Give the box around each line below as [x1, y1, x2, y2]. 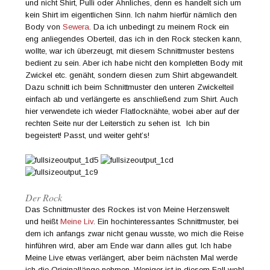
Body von [25, 22, 63, 31]
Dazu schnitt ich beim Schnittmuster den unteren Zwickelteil [25, 82, 234, 92]
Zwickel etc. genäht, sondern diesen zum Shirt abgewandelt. [25, 70, 239, 80]
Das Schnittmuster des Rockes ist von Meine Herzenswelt [25, 204, 230, 214]
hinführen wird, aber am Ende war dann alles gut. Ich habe [25, 240, 232, 250]
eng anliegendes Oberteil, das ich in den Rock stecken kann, [25, 34, 242, 43]
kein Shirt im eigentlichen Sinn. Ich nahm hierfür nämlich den [25, 10, 237, 19]
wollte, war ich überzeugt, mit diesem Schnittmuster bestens [25, 46, 235, 55]
